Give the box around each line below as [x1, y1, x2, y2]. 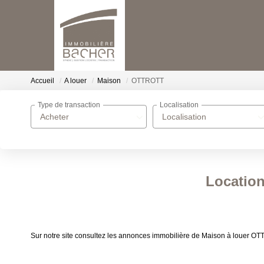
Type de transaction [38, 101, 100, 110]
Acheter [40, 112, 69, 121]
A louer [64, 77, 87, 85]
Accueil [31, 77, 54, 85]
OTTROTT [131, 77, 164, 85]
